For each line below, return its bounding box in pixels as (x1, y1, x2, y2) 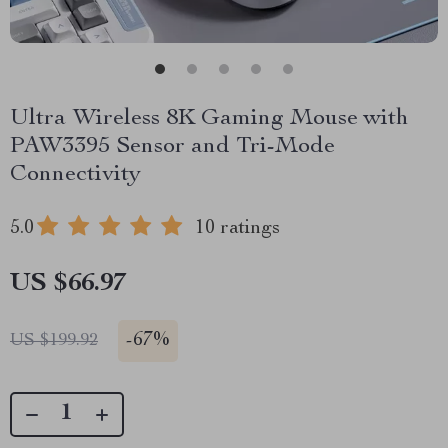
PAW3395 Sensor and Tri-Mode (10, 135, 335, 159)
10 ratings (195, 219, 280, 239)
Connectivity (10, 163, 141, 187)
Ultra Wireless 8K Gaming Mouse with (10, 107, 409, 131)
